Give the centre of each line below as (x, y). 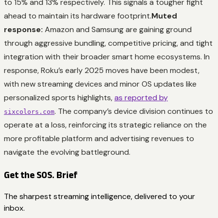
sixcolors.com (29, 111)
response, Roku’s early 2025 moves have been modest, (102, 70)
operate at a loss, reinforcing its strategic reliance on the (105, 125)
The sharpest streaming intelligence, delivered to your (100, 197)
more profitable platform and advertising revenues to (99, 138)
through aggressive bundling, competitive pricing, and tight (108, 43)
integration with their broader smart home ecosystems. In (107, 56)
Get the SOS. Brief (41, 175)
